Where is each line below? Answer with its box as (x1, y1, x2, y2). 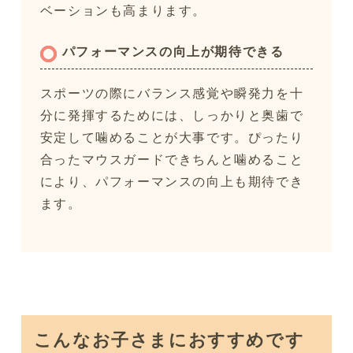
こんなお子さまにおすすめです (33, 327, 305, 351)
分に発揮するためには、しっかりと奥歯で (39, 106, 304, 124)
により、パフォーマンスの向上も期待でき (39, 173, 304, 191)
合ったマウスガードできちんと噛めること (39, 150, 304, 169)
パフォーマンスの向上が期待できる (61, 43, 284, 61)
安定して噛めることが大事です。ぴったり (39, 128, 304, 147)
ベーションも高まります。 (39, 2, 207, 20)
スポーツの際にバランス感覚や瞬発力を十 (39, 84, 304, 102)
